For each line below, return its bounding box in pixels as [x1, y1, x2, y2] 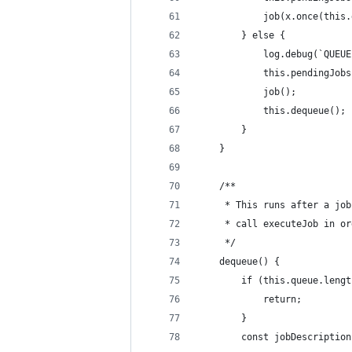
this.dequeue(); [197, 105, 346, 116]
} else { [197, 30, 285, 41]
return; [197, 294, 302, 305]
